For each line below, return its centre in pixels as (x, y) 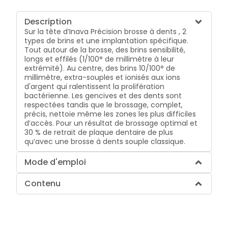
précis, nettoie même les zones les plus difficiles (110, 114)
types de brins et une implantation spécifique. (107, 40)
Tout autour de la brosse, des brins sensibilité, (105, 50)
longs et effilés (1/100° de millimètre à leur (99, 59)
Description (48, 21)
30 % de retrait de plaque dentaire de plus (99, 132)
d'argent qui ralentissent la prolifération (95, 86)
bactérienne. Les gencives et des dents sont (103, 95)
